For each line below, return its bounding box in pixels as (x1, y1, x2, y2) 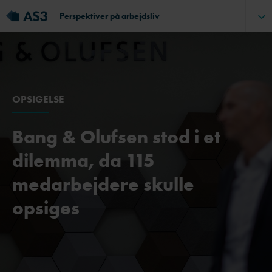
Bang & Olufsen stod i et (12, 125, 220, 149)
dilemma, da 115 (12, 149, 155, 172)
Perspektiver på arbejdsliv (59, 10, 160, 21)
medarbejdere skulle (12, 172, 194, 196)
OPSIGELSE (12, 92, 64, 106)
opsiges (12, 196, 80, 220)
